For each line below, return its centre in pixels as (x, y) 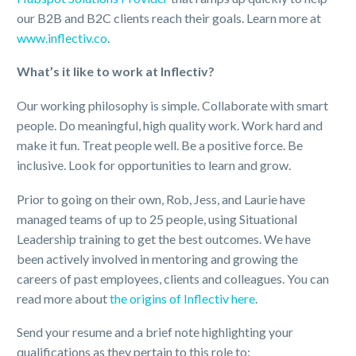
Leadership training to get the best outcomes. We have (164, 238)
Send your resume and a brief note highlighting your (155, 332)
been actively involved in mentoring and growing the (157, 258)
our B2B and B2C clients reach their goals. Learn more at (169, 17)
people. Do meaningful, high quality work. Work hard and (170, 126)
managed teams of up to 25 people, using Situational (157, 219)
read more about (63, 298)
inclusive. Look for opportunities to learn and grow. (154, 165)
